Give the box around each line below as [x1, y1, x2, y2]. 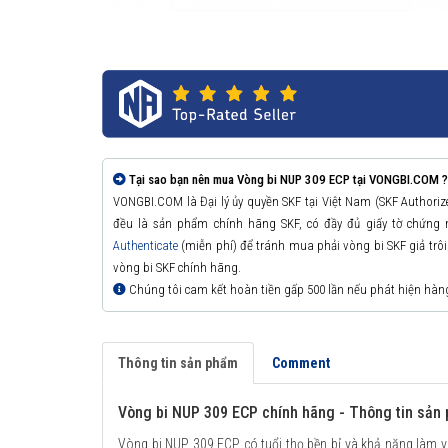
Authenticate [113, 238, 178, 254]
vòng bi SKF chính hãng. [113, 260, 241, 276]
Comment [272, 355, 330, 372]
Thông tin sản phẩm [118, 355, 238, 372]
